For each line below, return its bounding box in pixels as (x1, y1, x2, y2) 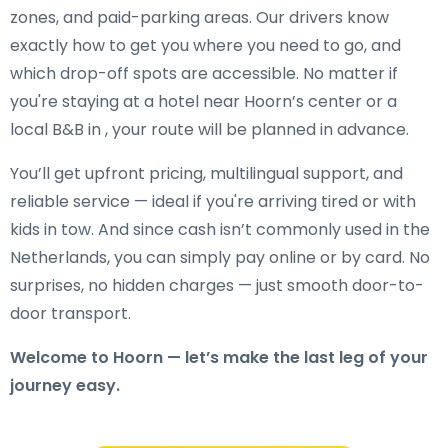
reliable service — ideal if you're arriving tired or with (10, 190, 416, 213)
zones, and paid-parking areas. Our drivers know (10, 6, 389, 29)
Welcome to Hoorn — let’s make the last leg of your (10, 346, 428, 369)
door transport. (10, 302, 131, 325)
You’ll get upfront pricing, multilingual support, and (10, 162, 403, 185)
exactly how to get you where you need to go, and (10, 34, 401, 57)
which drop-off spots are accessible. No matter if (10, 62, 398, 85)
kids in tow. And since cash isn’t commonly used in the (10, 218, 430, 241)
